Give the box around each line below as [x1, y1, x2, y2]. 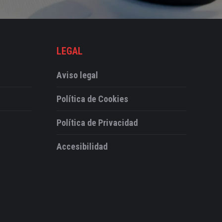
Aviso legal [56, 70, 98, 81]
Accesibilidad [56, 141, 108, 152]
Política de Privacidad [56, 117, 138, 128]
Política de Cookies [56, 94, 128, 105]
